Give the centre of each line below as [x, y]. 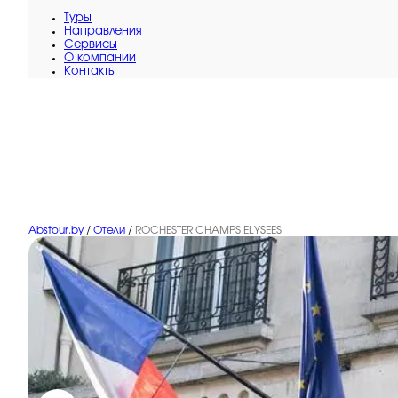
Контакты [90, 72]
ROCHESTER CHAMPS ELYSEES [208, 230]
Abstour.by [56, 230]
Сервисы [91, 45]
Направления [103, 32]
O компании [100, 58]
